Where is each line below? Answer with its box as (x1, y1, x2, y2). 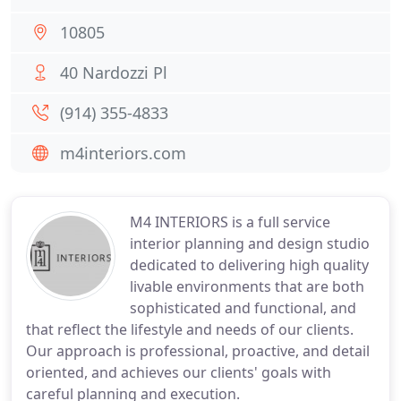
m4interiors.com (60, 142, 186, 164)
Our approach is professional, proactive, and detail (26, 341, 370, 361)
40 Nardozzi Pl (60, 62, 167, 83)
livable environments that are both (130, 277, 364, 296)
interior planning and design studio (130, 234, 370, 253)
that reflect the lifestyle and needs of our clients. (26, 320, 354, 339)
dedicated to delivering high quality (130, 255, 369, 275)
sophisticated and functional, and (130, 298, 356, 318)
